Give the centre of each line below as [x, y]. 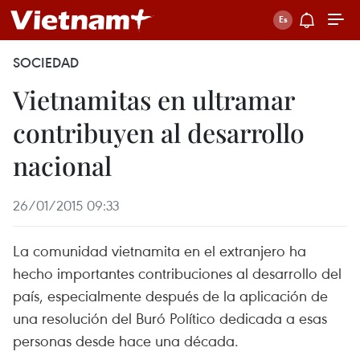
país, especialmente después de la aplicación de [170, 295]
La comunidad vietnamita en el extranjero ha [160, 250]
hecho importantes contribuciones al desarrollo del [177, 273]
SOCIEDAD [46, 63]
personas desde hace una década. [126, 340]
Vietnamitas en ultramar [153, 99]
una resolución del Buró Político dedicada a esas [170, 318]
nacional [62, 165]
